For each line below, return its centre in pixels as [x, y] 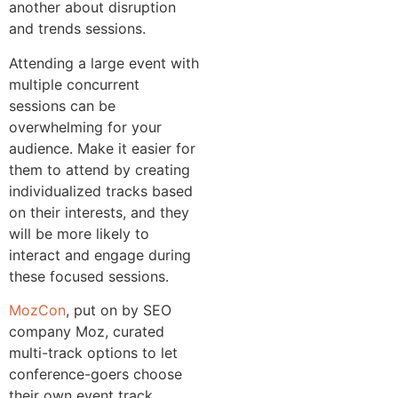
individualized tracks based [101, 191]
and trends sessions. [77, 29]
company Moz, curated [87, 331]
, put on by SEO [119, 310]
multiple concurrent [74, 84]
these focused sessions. [89, 276]
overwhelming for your [85, 127]
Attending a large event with [104, 63]
